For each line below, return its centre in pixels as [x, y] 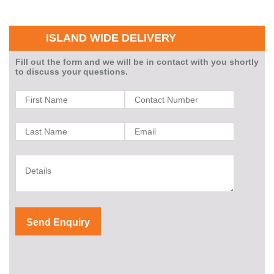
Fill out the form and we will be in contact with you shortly [137, 61]
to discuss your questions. [72, 71]
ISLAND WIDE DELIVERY [111, 38]
